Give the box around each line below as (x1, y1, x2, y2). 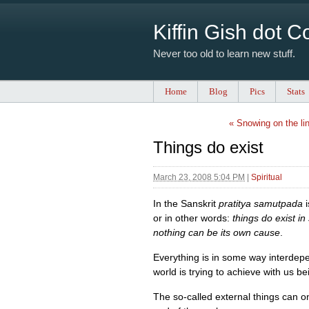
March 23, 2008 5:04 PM (153, 172, 245, 183)
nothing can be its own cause (153, 227, 280, 239)
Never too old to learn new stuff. (153, 48, 295, 59)
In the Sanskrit (153, 198, 219, 210)
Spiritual (251, 172, 282, 183)
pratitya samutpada (219, 198, 303, 210)
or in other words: (153, 212, 232, 224)
